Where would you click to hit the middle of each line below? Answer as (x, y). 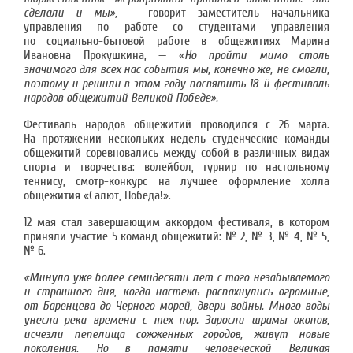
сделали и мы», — (86, 13)
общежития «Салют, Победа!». (97, 195)
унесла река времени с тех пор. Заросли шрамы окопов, (176, 320)
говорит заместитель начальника (239, 13)
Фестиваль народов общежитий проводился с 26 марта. (176, 124)
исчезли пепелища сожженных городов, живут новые (176, 334)
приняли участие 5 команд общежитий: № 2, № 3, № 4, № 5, (176, 236)
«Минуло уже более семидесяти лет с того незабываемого (176, 277)
